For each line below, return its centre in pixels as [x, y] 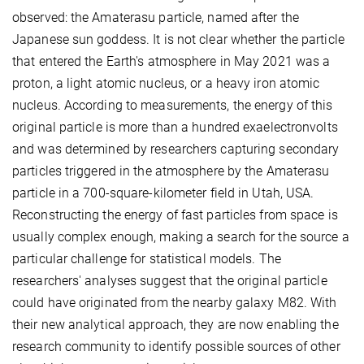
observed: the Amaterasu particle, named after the [156, 17]
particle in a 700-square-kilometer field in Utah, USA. [163, 193]
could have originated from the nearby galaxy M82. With [175, 302]
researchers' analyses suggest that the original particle [170, 280]
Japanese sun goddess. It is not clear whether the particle [178, 39]
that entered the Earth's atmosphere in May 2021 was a [171, 61]
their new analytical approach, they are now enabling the [175, 324]
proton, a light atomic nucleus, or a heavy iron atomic [166, 83]
